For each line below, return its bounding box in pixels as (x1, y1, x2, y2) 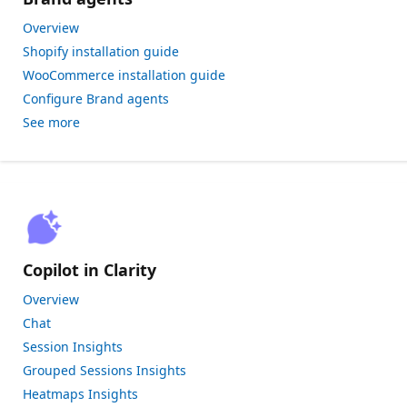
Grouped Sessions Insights (23, 362, 186, 379)
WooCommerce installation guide (23, 66, 225, 84)
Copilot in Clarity (23, 259, 156, 281)
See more (23, 114, 80, 131)
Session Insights (23, 338, 123, 355)
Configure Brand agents (23, 90, 169, 107)
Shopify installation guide (23, 43, 179, 60)
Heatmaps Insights (23, 385, 138, 402)
